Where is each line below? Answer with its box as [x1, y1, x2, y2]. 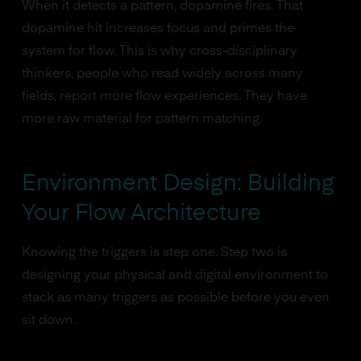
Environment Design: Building [21, 172, 334, 195]
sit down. [21, 314, 76, 327]
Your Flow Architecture [21, 202, 261, 225]
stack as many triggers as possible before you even [21, 292, 330, 305]
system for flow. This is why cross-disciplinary [21, 45, 297, 58]
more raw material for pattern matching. [21, 113, 262, 126]
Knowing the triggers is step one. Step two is [21, 247, 287, 259]
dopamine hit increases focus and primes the [21, 23, 294, 35]
